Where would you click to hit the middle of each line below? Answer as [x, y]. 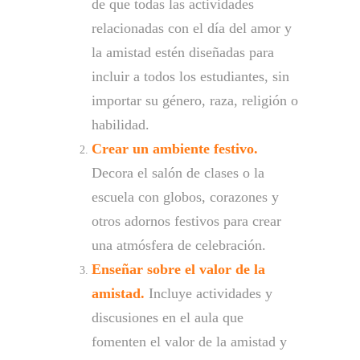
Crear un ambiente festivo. [175, 148]
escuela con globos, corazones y [185, 196]
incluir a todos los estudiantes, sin [190, 76]
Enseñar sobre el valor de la [178, 269]
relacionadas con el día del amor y [192, 28]
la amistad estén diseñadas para [183, 52]
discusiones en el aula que [168, 317]
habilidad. [121, 124]
